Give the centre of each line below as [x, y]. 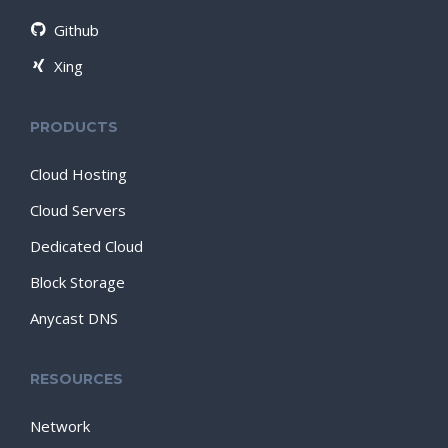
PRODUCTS [74, 127]
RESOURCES [76, 379]
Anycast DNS [74, 318]
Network [60, 426]
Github [76, 30]
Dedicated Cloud [86, 246]
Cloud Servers [78, 210]
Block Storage [77, 282]
